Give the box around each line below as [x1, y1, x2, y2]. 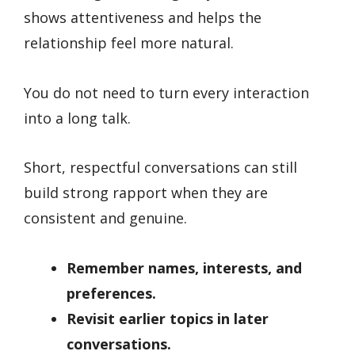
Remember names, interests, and [67, 258, 302, 278]
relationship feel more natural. [24, 33, 234, 53]
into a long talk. [24, 108, 131, 128]
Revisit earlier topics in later [67, 309, 269, 329]
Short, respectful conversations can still [24, 158, 297, 177]
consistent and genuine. [24, 208, 187, 228]
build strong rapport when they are [24, 183, 268, 203]
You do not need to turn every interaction [24, 82, 309, 102]
